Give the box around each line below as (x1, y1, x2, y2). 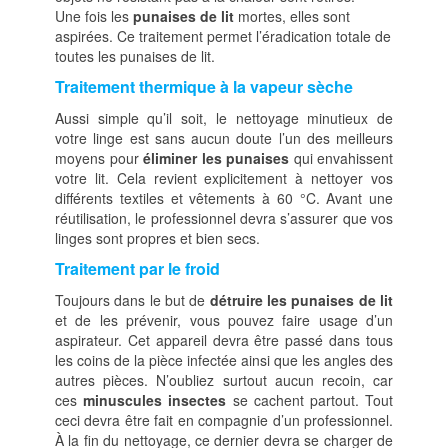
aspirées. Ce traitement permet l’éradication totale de (55, 26, 391, 46)
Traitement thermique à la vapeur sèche (55, 75, 353, 98)
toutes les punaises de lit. (55, 46, 219, 66)
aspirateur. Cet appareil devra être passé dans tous (55, 330, 393, 350)
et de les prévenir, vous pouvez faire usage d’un (55, 310, 393, 330)
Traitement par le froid (55, 257, 220, 280)
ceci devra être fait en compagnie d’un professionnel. (55, 410, 393, 430)
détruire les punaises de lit (209, 290, 394, 310)
